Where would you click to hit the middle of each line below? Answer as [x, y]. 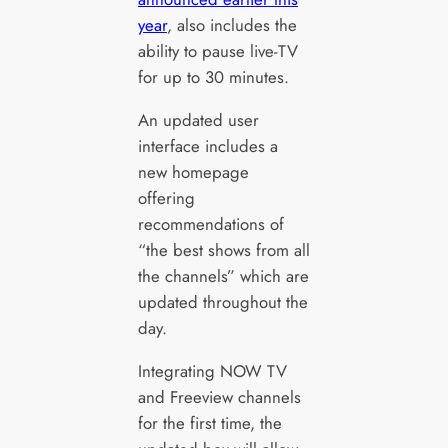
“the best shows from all [223, 250]
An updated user [198, 120]
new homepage [193, 172]
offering [166, 198]
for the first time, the [209, 422]
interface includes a [207, 146]
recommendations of [210, 224]
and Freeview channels [219, 396]
